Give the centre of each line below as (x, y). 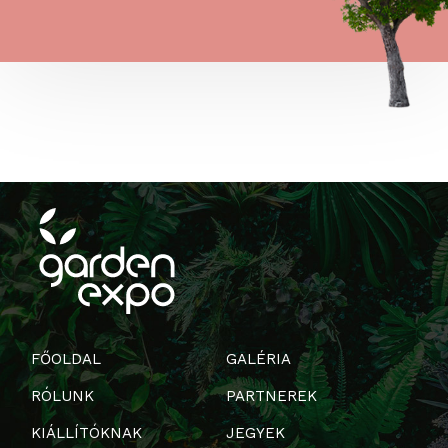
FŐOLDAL (66, 359)
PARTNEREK (272, 396)
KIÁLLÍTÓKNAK (87, 433)
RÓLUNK (63, 396)
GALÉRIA (259, 359)
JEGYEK (256, 433)
